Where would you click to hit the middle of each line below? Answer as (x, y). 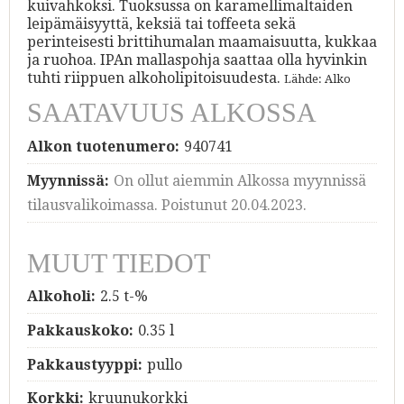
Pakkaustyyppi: (85, 364)
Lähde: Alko (317, 78)
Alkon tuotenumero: (103, 147)
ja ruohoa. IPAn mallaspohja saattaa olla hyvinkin (197, 60)
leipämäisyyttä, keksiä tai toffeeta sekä (161, 23)
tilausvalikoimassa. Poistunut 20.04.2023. (167, 205)
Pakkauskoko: (80, 330)
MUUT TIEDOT (119, 262)
